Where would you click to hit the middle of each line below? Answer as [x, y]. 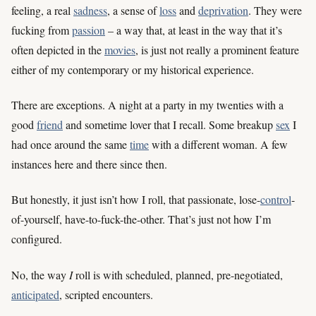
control [276, 200]
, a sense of [133, 10]
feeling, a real [42, 10]
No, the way [40, 274]
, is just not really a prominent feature [217, 49]
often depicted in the [58, 49]
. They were [275, 10]
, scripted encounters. [106, 294]
